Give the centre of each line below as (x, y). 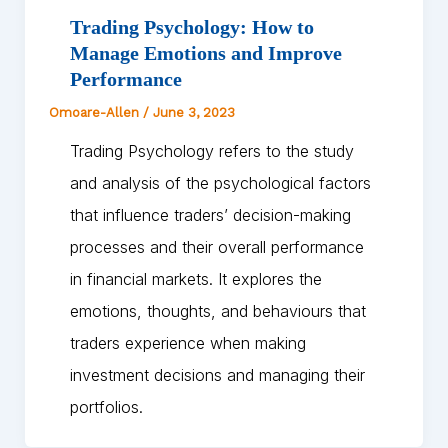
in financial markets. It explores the (195, 279)
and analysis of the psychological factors (220, 183)
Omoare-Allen (95, 113)
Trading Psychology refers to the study (211, 151)
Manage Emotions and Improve (205, 53)
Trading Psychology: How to (191, 27)
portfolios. (106, 407)
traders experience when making (187, 343)
